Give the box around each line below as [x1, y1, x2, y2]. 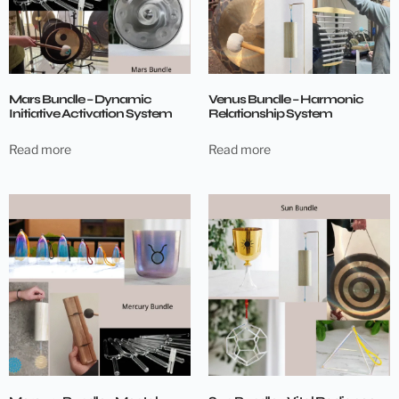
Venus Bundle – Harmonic [208, 91, 363, 107]
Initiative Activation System [9, 105, 172, 121]
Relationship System [208, 105, 332, 121]
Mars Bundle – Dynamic [9, 91, 151, 107]
